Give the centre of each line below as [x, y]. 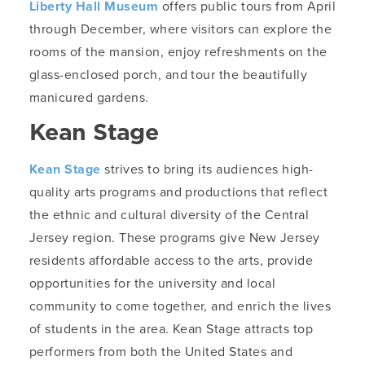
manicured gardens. [89, 98]
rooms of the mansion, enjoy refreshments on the [178, 52]
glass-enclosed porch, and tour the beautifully [169, 75]
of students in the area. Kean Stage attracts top [172, 329]
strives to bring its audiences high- [207, 169]
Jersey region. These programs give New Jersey [175, 238]
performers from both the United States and [161, 352]
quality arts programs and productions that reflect [179, 192]
